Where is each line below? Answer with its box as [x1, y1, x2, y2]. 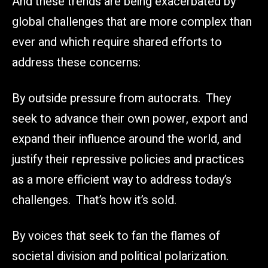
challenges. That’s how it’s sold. [12, 191, 176, 209]
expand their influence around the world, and [12, 130, 241, 148]
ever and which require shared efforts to [12, 33, 222, 51]
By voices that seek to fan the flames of [12, 227, 220, 245]
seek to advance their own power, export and [12, 109, 248, 127]
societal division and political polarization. [12, 247, 229, 265]
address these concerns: [12, 53, 141, 71]
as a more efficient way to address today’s [12, 170, 232, 188]
